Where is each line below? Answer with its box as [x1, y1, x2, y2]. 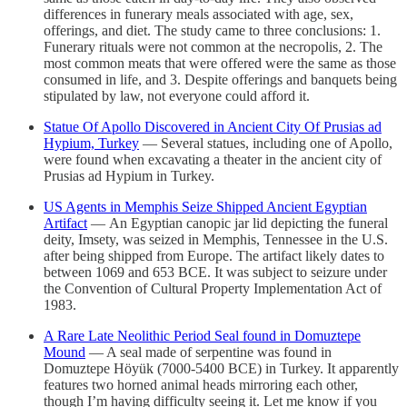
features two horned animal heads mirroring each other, [44, 376, 358, 392]
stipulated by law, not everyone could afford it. [44, 87, 310, 104]
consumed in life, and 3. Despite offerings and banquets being [44, 71, 397, 87]
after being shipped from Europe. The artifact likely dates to [44, 247, 384, 263]
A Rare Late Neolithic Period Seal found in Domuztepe [44, 327, 361, 343]
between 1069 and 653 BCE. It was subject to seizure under [44, 263, 387, 280]
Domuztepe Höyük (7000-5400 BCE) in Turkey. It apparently [44, 360, 399, 376]
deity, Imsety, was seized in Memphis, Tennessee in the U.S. [44, 231, 388, 247]
